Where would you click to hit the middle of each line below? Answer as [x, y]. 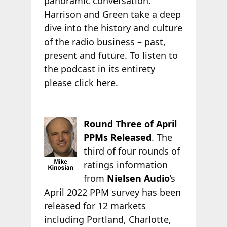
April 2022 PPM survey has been [112, 192]
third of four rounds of [131, 151]
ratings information [125, 164]
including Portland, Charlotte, [107, 219]
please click [70, 82]
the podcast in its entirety [99, 69]
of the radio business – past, [105, 41]
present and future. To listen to [111, 55]
